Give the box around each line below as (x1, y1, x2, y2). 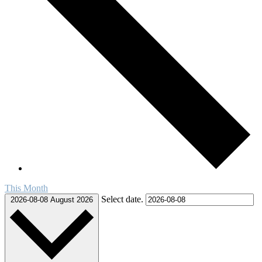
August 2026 (50, 195, 93, 205)
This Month (5, 183, 48, 194)
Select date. (101, 194, 146, 205)
